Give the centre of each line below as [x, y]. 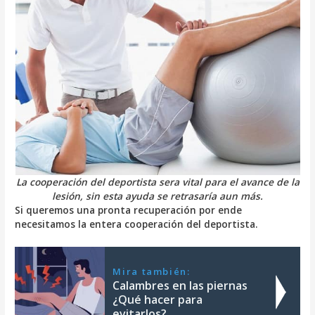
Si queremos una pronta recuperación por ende [129, 210]
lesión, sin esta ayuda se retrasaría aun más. [157, 195]
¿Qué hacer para [158, 299]
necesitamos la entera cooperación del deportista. [137, 224]
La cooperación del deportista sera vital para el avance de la [157, 181]
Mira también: [152, 271]
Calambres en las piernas [180, 285]
